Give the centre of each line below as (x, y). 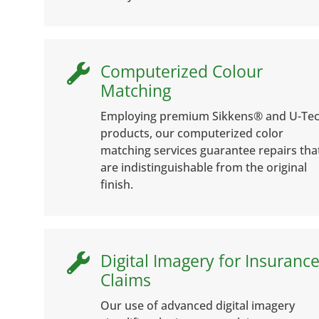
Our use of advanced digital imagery (198, 305)
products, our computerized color (192, 133)
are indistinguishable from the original (204, 167)
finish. (117, 184)
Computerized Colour (182, 71)
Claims (126, 279)
